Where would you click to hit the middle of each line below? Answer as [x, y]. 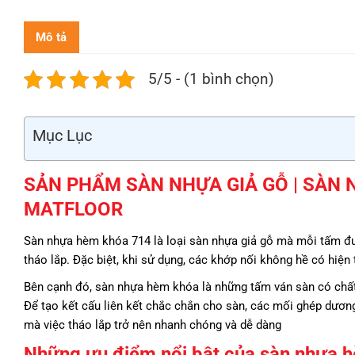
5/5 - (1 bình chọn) [211, 79]
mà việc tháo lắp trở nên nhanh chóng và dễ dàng [153, 325]
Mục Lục [62, 136]
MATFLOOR [73, 210]
